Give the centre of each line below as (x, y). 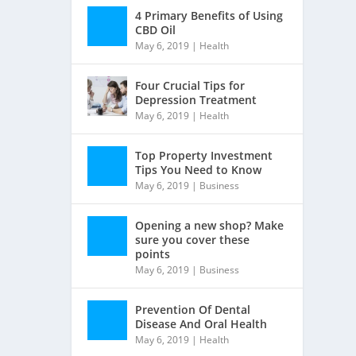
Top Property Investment (204, 155)
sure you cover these (193, 240)
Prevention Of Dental (193, 310)
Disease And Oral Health (201, 324)
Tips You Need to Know (199, 170)
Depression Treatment (196, 100)
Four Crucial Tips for (190, 85)
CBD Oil (156, 30)
